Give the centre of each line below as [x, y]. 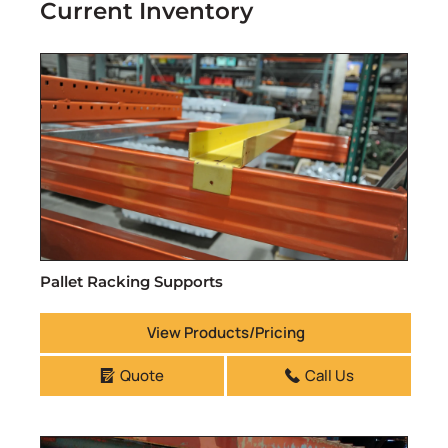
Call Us [329, 375]
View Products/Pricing [225, 332]
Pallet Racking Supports [131, 281]
